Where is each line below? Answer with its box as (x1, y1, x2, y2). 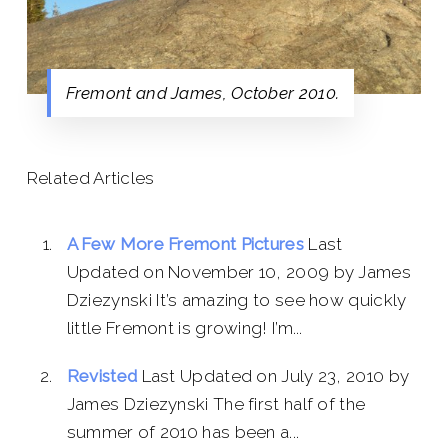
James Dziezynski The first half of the (66, 393, 366, 414)
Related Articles (26, 167, 155, 188)
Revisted (66, 365, 138, 386)
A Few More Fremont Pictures (66, 233, 304, 254)
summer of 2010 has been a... (66, 421, 300, 442)
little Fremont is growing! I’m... (66, 317, 303, 338)
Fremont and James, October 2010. (65, 82, 340, 103)
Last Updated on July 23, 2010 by (141, 365, 410, 386)
